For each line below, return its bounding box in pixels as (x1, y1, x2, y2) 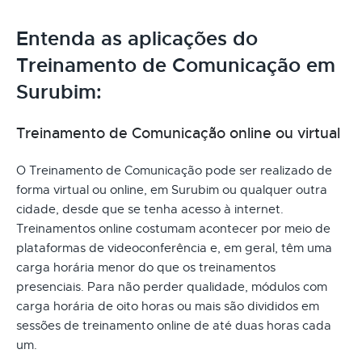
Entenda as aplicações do (16, 26, 258, 51)
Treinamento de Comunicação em (16, 53, 335, 78)
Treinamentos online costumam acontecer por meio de (16, 221, 330, 236)
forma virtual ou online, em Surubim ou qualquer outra (16, 182, 327, 197)
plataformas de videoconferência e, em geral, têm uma (16, 240, 332, 255)
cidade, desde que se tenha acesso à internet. (16, 201, 284, 217)
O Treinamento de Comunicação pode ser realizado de (16, 162, 332, 178)
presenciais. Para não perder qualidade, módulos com (16, 279, 327, 294)
